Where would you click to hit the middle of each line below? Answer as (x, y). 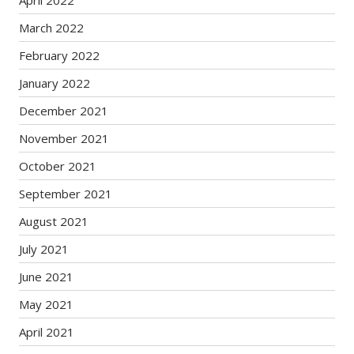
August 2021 (54, 221)
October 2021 (58, 166)
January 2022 (55, 83)
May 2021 (47, 304)
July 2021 (44, 249)
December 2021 (64, 111)
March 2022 (52, 28)
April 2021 (47, 332)
